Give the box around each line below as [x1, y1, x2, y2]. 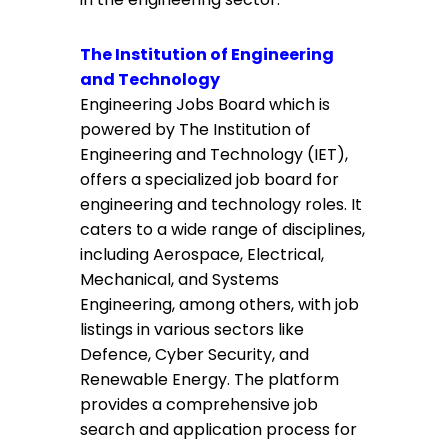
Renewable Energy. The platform [80, 368, 339, 391]
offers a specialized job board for [80, 168, 339, 191]
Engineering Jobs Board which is [80, 93, 330, 116]
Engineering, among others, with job [80, 293, 359, 316]
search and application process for [80, 418, 357, 441]
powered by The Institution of [80, 118, 311, 141]
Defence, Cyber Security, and [80, 343, 309, 366]
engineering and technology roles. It [80, 193, 362, 216]
